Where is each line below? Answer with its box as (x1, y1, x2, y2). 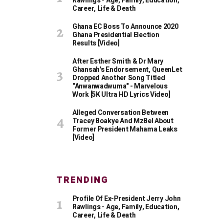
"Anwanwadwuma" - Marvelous (72, 81, 168, 91)
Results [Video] (72, 38, 120, 48)
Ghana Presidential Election (72, 30, 159, 40)
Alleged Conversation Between (72, 108, 169, 118)
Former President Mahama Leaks (72, 124, 177, 134)
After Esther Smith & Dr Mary (72, 56, 164, 66)
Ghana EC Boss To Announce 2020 (72, 22, 178, 32)
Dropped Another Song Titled (72, 73, 165, 83)
